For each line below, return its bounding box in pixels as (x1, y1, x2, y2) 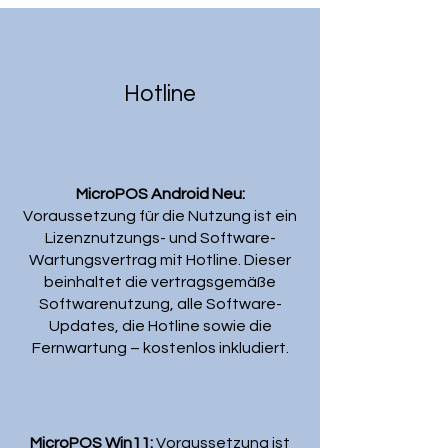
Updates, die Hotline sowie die (48, 318, 272, 334)
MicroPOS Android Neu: (75, 186, 245, 202)
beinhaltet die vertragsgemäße (44, 274, 276, 290)
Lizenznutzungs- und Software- (44, 230, 276, 246)
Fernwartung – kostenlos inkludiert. (31, 340, 289, 356)
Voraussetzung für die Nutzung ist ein (23, 208, 297, 224)
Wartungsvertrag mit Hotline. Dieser (29, 252, 291, 268)
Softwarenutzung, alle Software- (38, 296, 282, 312)
